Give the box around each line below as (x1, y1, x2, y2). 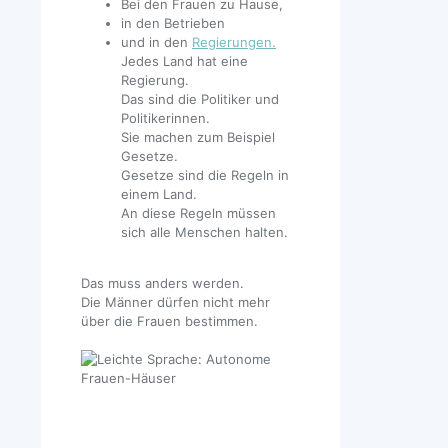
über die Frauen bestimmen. (81, 312, 258, 329)
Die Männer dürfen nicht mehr (81, 293, 270, 310)
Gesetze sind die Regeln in (121, 166, 289, 183)
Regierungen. (192, 33, 276, 50)
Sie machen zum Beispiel (121, 128, 275, 145)
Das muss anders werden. (81, 274, 244, 291)
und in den (121, 33, 192, 50)
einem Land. (121, 185, 197, 202)
